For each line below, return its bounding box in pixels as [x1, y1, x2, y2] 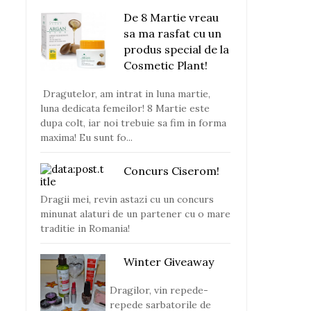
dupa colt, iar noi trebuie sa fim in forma [40, 116, 226, 129]
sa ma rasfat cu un [124, 26, 221, 40]
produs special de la [124, 42, 229, 56]
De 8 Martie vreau [124, 10, 219, 24]
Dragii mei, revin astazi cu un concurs [40, 193, 214, 205]
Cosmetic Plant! [124, 58, 208, 72]
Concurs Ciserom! [124, 163, 219, 178]
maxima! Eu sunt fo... [40, 131, 133, 144]
